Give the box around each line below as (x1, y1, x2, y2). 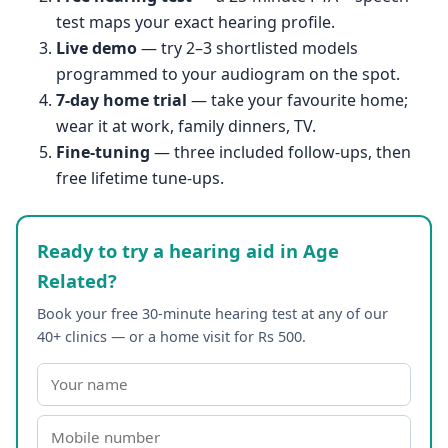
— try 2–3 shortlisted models (137, 36, 358, 59)
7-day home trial (56, 88, 187, 111)
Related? (37, 268, 118, 294)
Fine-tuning (56, 140, 150, 163)
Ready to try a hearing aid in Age (37, 238, 340, 264)
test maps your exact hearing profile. (56, 10, 335, 33)
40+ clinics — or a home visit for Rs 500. (37, 327, 307, 347)
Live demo (56, 36, 137, 59)
